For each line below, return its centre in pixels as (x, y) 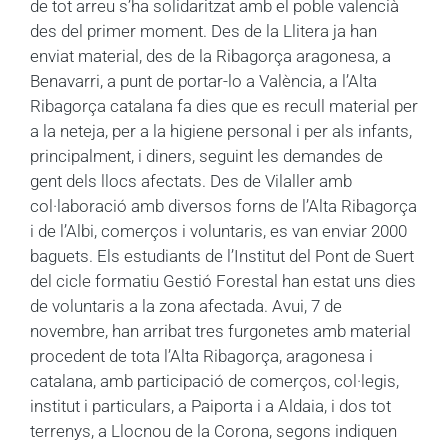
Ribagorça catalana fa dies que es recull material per (224, 105)
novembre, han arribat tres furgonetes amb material (220, 330)
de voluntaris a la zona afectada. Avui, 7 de (186, 305)
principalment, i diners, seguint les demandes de (206, 155)
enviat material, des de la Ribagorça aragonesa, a (210, 55)
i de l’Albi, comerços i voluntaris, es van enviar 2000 (218, 230)
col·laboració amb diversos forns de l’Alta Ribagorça (223, 205)
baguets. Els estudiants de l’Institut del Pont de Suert (222, 255)
